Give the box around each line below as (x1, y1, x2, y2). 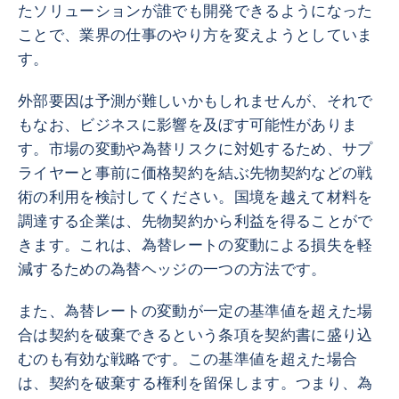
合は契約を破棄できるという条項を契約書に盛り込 (18, 327, 373, 344)
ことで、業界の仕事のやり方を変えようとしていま (18, 27, 373, 44)
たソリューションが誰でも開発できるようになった (18, 3, 373, 20)
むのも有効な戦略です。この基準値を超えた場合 (18, 351, 358, 368)
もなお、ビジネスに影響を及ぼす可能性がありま (18, 117, 358, 134)
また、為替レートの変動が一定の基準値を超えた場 (18, 303, 373, 320)
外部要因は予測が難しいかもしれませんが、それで (18, 93, 373, 110)
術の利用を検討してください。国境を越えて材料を (18, 189, 373, 206)
